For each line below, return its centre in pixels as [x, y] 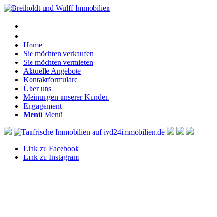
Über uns [37, 88]
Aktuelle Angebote [52, 71]
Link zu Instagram [51, 157]
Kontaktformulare [50, 80]
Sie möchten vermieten [58, 62]
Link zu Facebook [51, 148]
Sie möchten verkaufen [58, 54]
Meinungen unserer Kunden [66, 97]
